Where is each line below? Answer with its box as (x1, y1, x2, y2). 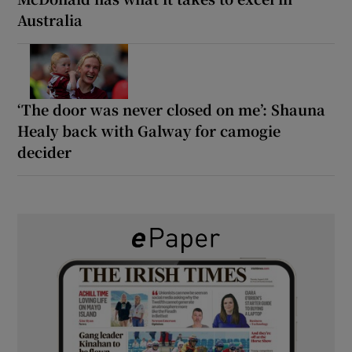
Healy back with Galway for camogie (17, 119, 281, 141)
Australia (17, 9, 83, 30)
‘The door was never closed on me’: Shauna (17, 98, 326, 119)
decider (17, 141, 72, 162)
